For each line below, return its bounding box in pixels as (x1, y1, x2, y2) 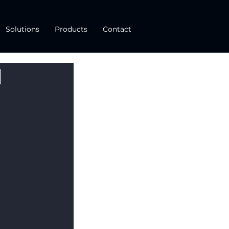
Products (55, 25, 87, 34)
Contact (103, 25, 131, 34)
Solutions (6, 25, 39, 34)
